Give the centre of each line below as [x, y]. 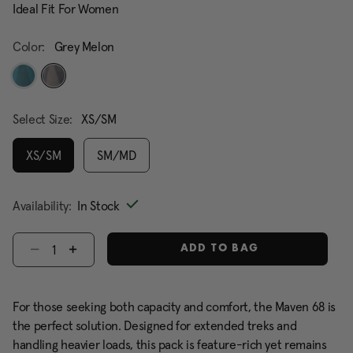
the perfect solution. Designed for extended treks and [155, 325]
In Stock [98, 206]
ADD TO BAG [217, 249]
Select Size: [44, 119]
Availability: [42, 206]
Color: [30, 46]
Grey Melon [84, 46]
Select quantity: [50, 240]
